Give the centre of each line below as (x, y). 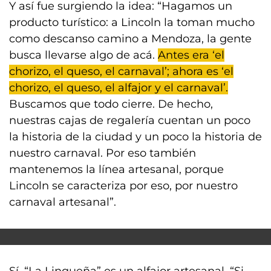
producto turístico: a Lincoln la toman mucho (132, 22)
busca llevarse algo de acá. (83, 55)
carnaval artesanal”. (63, 202)
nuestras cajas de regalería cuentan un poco (130, 120)
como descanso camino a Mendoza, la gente (130, 39)
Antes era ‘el (191, 55)
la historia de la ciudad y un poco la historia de (135, 137)
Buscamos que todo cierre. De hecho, (111, 104)
